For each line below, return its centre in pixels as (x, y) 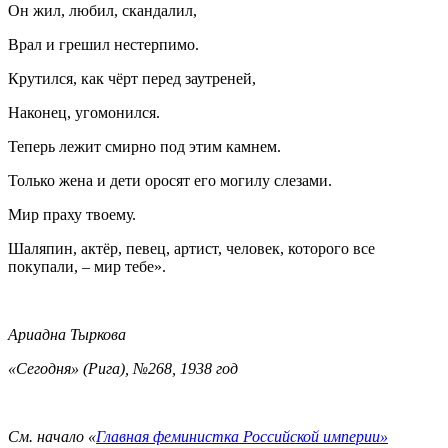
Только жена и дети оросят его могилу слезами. (170, 180)
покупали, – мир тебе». (87, 266)
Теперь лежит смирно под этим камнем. (144, 146)
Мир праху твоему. (72, 214)
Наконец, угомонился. (84, 112)
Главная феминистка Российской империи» (242, 436)
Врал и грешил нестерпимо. (103, 44)
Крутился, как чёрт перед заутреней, (132, 78)
